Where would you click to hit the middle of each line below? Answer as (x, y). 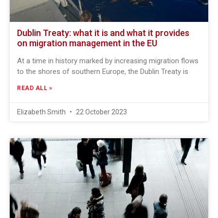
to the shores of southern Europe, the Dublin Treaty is (103, 72)
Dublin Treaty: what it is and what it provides (103, 33)
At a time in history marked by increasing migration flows (108, 61)
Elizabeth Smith (42, 112)
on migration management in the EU (87, 43)
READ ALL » (35, 88)
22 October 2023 (101, 112)
